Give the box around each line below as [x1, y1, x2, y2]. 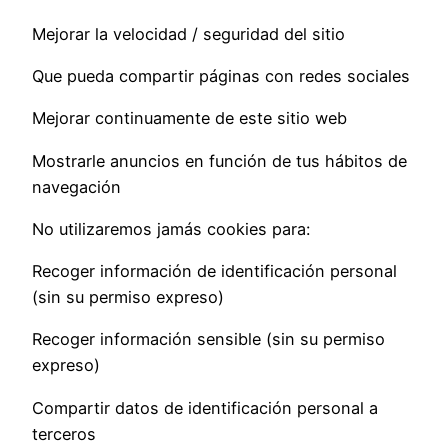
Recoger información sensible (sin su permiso [32, 329, 385, 350]
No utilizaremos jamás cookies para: [32, 218, 310, 239]
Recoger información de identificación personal [32, 261, 397, 282]
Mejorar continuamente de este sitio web [32, 108, 347, 129]
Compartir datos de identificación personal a [32, 397, 378, 418]
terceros [32, 423, 96, 444]
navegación [32, 176, 121, 197]
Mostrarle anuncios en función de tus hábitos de [32, 150, 407, 171]
